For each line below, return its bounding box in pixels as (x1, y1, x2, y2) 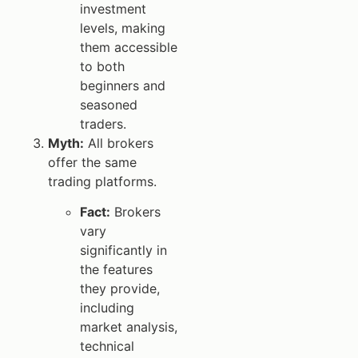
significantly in (80, 241, 167, 258)
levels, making (80, 19, 165, 36)
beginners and (80, 77, 165, 93)
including (80, 299, 134, 316)
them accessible (80, 38, 177, 55)
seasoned (80, 96, 137, 113)
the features (80, 261, 153, 277)
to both (80, 58, 125, 74)
